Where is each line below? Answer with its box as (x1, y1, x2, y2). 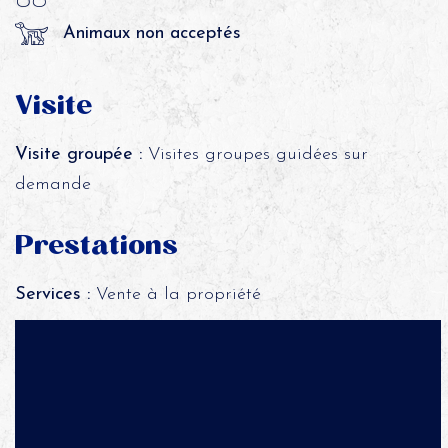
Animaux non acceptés (62, 23, 241, 43)
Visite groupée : (14, 145, 142, 164)
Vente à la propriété (89, 285, 261, 304)
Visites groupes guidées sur (141, 145, 368, 164)
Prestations (14, 229, 178, 261)
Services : (14, 285, 90, 304)
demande (14, 175, 91, 194)
